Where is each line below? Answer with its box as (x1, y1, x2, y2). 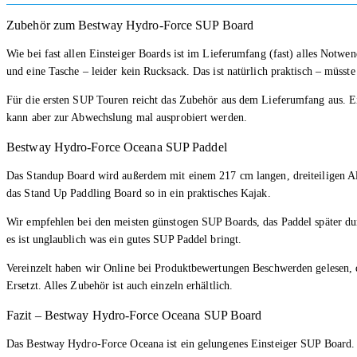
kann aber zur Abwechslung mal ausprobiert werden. (6, 111, 247, 124)
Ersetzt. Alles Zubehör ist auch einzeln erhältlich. (6, 279, 233, 292)
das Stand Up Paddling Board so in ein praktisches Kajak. (6, 186, 271, 199)
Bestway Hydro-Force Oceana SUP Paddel (6, 139, 227, 154)
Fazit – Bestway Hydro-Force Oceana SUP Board (6, 308, 262, 322)
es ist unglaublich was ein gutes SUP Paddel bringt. (6, 233, 242, 245)
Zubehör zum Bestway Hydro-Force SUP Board (6, 18, 254, 32)
